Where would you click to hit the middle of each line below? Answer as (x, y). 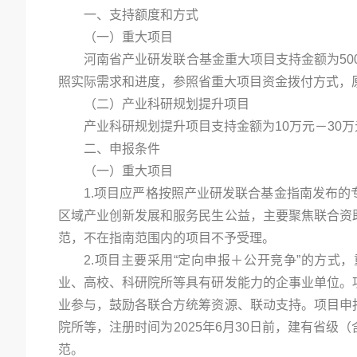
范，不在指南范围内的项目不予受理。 (167, 238)
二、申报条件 (122, 149)
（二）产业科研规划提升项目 (167, 104)
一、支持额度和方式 (141, 15)
